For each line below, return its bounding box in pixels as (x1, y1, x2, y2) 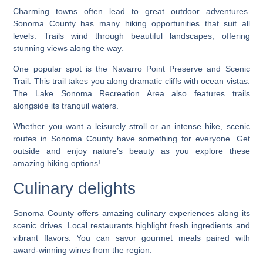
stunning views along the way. (13, 43, 124, 53)
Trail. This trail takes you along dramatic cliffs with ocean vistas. (13, 76, 250, 86)
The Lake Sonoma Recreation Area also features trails (13, 89, 250, 99)
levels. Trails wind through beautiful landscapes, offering (13, 31, 250, 41)
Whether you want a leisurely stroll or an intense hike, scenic (13, 122, 250, 131)
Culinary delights (13, 178, 136, 197)
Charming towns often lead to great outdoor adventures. (13, 6, 250, 16)
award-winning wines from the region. (13, 245, 153, 255)
